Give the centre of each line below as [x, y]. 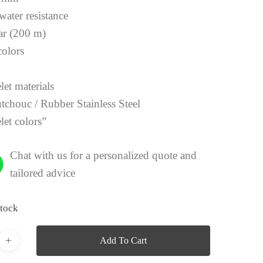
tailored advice [43, 173]
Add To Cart [124, 240]
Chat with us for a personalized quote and [104, 156]
